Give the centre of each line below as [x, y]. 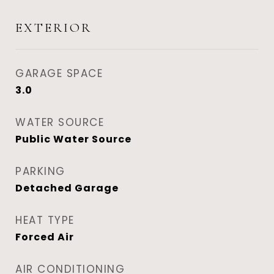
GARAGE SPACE [59, 73]
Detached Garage [67, 188]
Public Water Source [73, 139]
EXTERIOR [54, 28]
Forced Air [45, 237]
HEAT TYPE [45, 220]
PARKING [40, 171]
